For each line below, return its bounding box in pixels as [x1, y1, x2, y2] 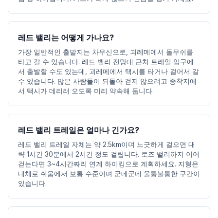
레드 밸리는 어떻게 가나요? [18, 33, 114, 42]
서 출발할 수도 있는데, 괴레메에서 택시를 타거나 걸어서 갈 [18, 67, 199, 75]
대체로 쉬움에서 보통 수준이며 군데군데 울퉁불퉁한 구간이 [18, 169, 200, 178]
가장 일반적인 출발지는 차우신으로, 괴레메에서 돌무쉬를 [18, 48, 193, 56]
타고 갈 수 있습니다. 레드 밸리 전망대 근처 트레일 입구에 [18, 57, 194, 66]
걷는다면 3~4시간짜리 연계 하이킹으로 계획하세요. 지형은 [18, 160, 199, 168]
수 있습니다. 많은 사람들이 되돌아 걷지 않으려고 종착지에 [18, 77, 197, 85]
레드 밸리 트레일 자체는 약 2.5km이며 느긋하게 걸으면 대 [18, 140, 195, 148]
